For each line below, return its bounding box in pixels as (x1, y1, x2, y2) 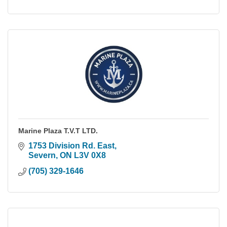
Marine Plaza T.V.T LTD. (18, 126, 98, 135)
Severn (28, 150, 56, 160)
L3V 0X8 (74, 150, 106, 160)
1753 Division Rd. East (28, 141, 115, 150)
